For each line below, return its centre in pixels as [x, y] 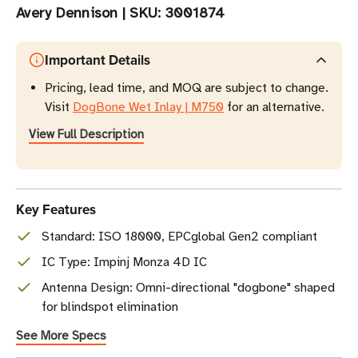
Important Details [97, 60]
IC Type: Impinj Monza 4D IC [124, 262]
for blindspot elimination [110, 307]
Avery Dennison [67, 13]
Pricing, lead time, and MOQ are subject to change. [187, 88]
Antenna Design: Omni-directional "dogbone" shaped [188, 288]
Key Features [56, 209]
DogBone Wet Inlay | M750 [148, 107]
